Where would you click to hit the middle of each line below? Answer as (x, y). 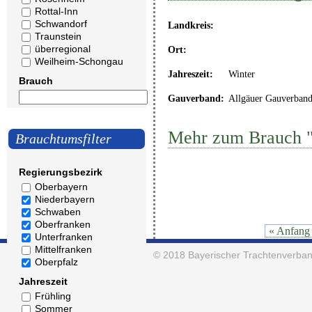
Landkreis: (190, 25)
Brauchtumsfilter (63, 139)
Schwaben (58, 212)
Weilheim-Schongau (79, 61)
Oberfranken (63, 224)
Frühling (53, 296)
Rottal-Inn (56, 11)
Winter (241, 74)
